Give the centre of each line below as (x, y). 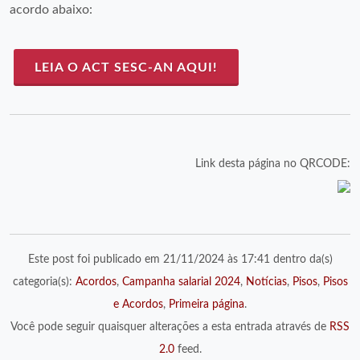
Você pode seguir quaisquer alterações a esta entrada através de (170, 327)
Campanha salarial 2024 (181, 282)
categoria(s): (44, 282)
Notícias (266, 282)
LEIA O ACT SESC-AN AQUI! (126, 67)
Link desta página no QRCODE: (273, 164)
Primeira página (207, 305)
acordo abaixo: (51, 10)
